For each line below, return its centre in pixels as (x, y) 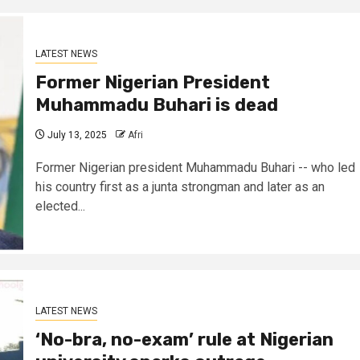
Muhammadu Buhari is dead (156, 104)
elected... (60, 206)
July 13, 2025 (76, 135)
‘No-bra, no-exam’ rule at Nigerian (184, 339)
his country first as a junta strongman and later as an (180, 186)
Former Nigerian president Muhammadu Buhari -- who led (195, 167)
